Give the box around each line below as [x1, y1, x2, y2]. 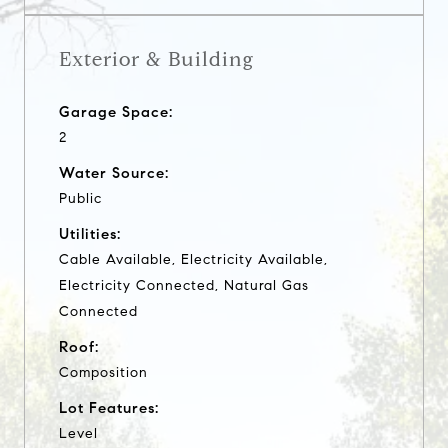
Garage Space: [59, 102, 173, 121]
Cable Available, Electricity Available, [59, 250, 328, 268]
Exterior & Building [59, 46, 254, 72]
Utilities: [59, 224, 121, 243]
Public [59, 189, 102, 207]
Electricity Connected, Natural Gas [59, 276, 309, 294]
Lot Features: [59, 398, 159, 417]
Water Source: [59, 163, 169, 182]
